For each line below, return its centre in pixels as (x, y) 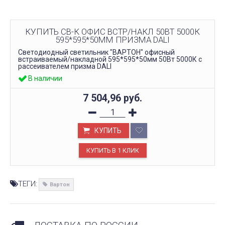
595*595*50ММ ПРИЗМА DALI (113, 39)
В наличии (45, 78)
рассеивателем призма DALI (65, 66)
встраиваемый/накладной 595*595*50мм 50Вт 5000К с (110, 59)
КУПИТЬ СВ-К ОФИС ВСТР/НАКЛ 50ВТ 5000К (113, 31)
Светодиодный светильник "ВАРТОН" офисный (96, 52)
